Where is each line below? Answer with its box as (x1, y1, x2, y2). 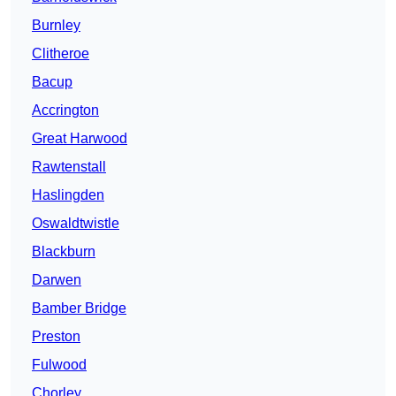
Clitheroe (32, 46, 89, 62)
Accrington (32, 103, 99, 118)
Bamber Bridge (32, 301, 126, 316)
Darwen (32, 272, 81, 288)
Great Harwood (32, 131, 127, 147)
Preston (32, 329, 80, 345)
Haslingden (32, 187, 104, 203)
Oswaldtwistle (32, 216, 119, 232)
